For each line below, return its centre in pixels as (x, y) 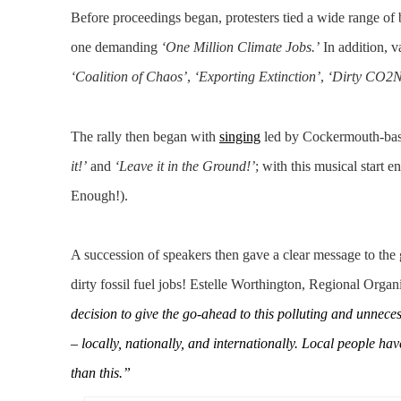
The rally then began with (145, 136)
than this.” (101, 373)
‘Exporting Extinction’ (257, 77)
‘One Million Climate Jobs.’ (239, 47)
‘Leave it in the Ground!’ (185, 166)
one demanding (114, 47)
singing (240, 136)
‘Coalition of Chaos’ (129, 77)
